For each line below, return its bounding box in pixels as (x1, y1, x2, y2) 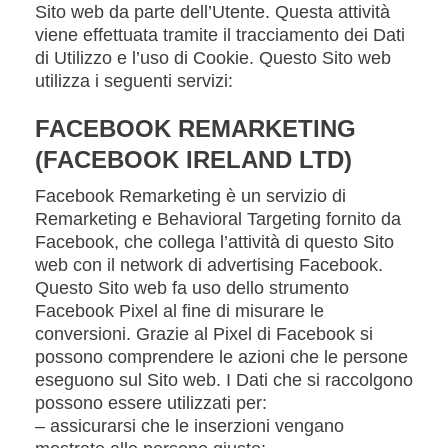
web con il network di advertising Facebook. (35, 255, 383, 275)
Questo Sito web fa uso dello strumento (35, 278, 349, 298)
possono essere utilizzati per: (35, 393, 267, 413)
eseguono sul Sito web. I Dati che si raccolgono (35, 370, 413, 390)
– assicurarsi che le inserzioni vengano (35, 416, 344, 436)
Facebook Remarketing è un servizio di (35, 186, 346, 206)
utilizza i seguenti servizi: (35, 71, 233, 91)
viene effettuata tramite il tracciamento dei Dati (35, 25, 405, 45)
